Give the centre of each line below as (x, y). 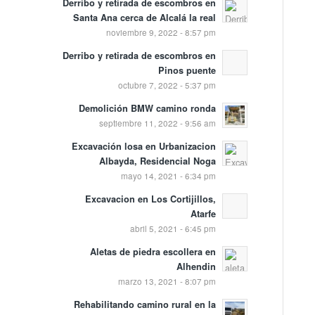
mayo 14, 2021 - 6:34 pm (168, 176)
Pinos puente (187, 71)
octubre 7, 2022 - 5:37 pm (167, 85)
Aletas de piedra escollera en (153, 252)
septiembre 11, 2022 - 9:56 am (157, 123)
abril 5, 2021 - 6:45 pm (173, 229)
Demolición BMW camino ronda (147, 109)
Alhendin (196, 267)
